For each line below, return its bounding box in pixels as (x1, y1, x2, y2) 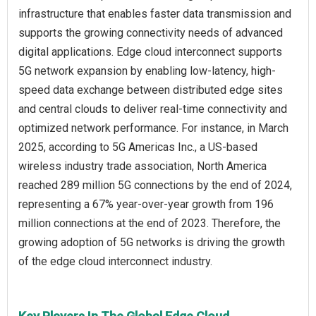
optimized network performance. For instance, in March (18, 121, 288, 135)
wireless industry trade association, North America (18, 159, 267, 173)
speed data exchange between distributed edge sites (18, 83, 283, 97)
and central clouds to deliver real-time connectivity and (18, 102, 287, 116)
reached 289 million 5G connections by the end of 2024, (18, 178, 292, 192)
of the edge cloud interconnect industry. (18, 254, 212, 268)
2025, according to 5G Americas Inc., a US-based (18, 140, 257, 154)
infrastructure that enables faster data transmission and (18, 6, 291, 20)
